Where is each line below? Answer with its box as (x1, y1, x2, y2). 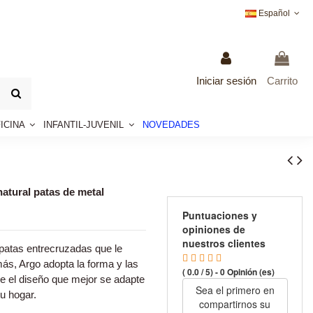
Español (256, 8, 292, 18)
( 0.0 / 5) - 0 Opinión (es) (182, 265, 275, 278)
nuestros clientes (182, 236, 265, 250)
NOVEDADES (143, 119, 200, 130)
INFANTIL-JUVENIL (43, 119, 126, 130)
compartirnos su (199, 297, 270, 311)
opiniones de (182, 222, 245, 236)
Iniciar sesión (196, 74, 256, 87)
